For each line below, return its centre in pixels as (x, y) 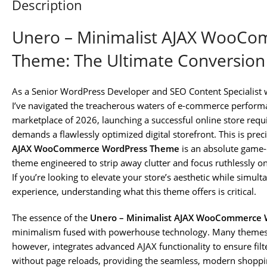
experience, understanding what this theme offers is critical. (134, 192)
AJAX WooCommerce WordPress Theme (96, 149)
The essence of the (51, 218)
